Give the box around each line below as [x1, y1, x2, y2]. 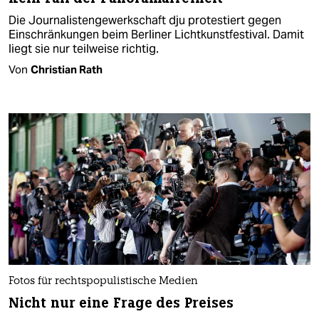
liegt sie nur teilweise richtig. [9, 41, 159, 57]
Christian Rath [31, 63, 103, 77]
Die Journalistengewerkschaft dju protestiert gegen [9, 13, 281, 28]
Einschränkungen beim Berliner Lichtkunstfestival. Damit [9, 27, 304, 43]
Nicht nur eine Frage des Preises [9, 293, 234, 312]
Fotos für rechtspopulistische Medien [9, 276, 198, 287]
